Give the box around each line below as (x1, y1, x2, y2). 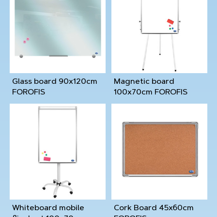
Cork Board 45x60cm (114, 204, 194, 212)
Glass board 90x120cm (12, 78, 97, 86)
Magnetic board (114, 78, 174, 86)
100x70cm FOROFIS (114, 89, 187, 96)
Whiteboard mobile (12, 204, 84, 212)
